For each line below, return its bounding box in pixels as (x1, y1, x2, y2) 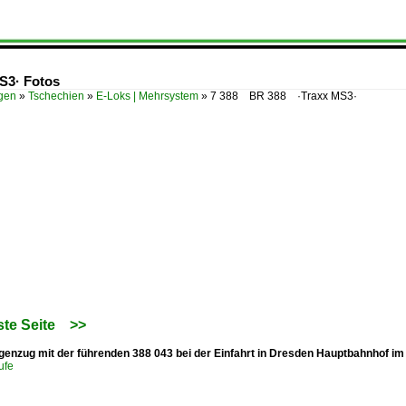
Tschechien (28, 90, 84, 102)
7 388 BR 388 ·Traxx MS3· (210, 90, 357, 102)
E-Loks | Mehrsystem (96, 90, 198, 102)
